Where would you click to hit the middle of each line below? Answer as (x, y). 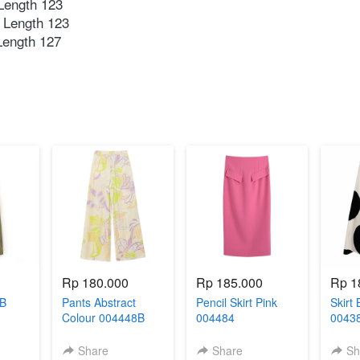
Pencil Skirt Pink (237, 302)
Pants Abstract (99, 302)
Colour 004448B (104, 317)
